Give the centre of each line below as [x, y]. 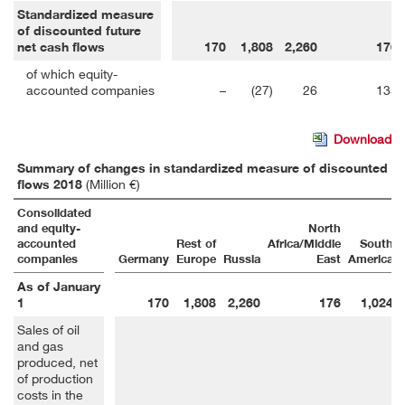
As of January [59, 286]
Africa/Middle [304, 243]
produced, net [57, 362]
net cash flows [61, 47]
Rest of [196, 243]
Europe [196, 259]
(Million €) [111, 184]
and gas [40, 345]
